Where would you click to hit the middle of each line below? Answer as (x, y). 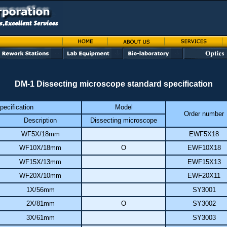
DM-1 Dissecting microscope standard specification (113, 84)
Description (40, 120)
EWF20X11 (204, 176)
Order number (204, 114)
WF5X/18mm (40, 134)
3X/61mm (40, 218)
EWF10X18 (204, 148)
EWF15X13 (204, 162)
